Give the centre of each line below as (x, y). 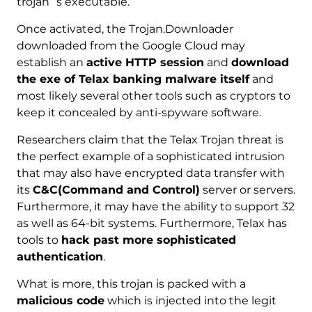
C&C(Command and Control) (116, 190)
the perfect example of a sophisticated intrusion (150, 157)
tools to (39, 240)
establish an (51, 63)
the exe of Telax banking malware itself (133, 79)
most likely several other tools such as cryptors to (153, 96)
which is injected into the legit (190, 301)
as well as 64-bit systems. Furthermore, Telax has (151, 224)
